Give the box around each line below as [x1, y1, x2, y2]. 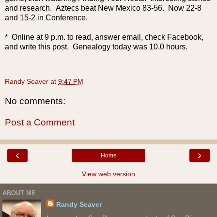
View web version [82, 170, 135, 178]
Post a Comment [5, 117, 75, 128]
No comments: [5, 96, 65, 107]
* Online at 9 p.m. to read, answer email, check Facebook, [5, 32, 203, 41]
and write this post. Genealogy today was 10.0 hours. [5, 42, 187, 51]
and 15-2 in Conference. [5, 13, 88, 22]
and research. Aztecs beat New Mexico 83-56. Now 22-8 [5, 3, 201, 12]
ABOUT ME [2, 189, 36, 197]
